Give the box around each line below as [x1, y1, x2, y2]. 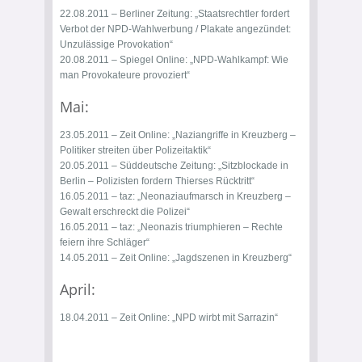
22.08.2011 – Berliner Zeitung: [60, 8, 195, 19]
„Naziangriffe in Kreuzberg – [172, 129, 296, 141]
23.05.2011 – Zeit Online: [60, 129, 172, 141]
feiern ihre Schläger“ [60, 237, 149, 248]
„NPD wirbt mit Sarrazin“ [172, 312, 278, 323]
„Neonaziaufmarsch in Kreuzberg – [137, 191, 291, 202]
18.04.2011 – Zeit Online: [60, 312, 172, 323]
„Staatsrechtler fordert [195, 8, 289, 19]
